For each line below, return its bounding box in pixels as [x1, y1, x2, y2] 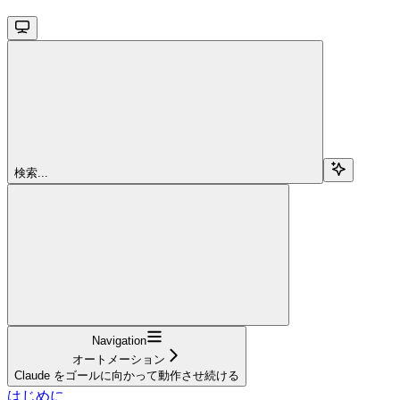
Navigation [91, 333, 146, 347]
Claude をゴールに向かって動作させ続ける [14, 368, 239, 382]
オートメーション [72, 352, 165, 366]
